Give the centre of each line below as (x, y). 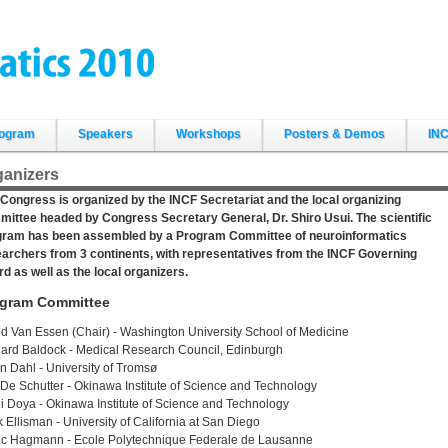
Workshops (208, 134)
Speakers (105, 134)
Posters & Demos (334, 134)
